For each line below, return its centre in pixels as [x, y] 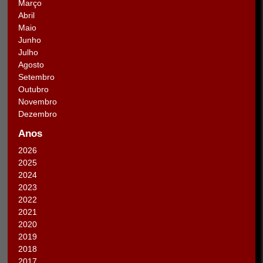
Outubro [33, 89]
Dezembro [38, 114]
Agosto [31, 64]
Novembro [38, 101]
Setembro [36, 77]
